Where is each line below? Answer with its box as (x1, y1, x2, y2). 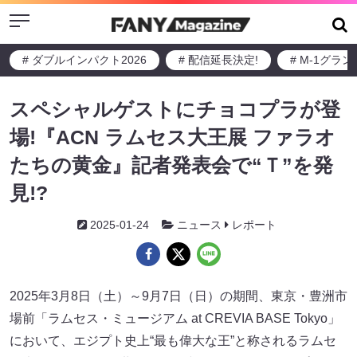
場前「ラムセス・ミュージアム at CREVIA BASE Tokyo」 (10, 312, 340, 325)
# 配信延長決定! (178, 53, 258, 66)
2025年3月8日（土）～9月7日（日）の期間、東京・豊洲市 (10, 289, 347, 303)
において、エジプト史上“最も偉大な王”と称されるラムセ (10, 334, 336, 347)
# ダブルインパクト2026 (22, 53, 147, 66)
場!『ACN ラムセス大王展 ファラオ (10, 126, 335, 148)
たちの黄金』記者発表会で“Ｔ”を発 (10, 154, 333, 176)
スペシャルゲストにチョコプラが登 (10, 98, 340, 120)
